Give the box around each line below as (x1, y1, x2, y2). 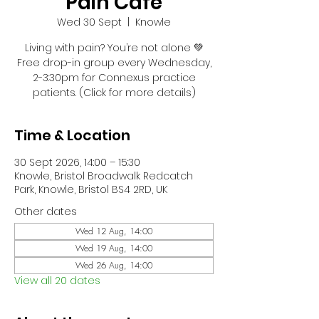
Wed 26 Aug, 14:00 (75, 259, 152, 271)
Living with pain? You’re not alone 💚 (24, 41, 204, 55)
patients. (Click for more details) (32, 85, 196, 100)
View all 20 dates (14, 273, 100, 288)
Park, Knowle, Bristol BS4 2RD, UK (14, 182, 167, 197)
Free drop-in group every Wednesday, (16, 56, 211, 70)
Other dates (14, 204, 77, 219)
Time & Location (14, 125, 130, 145)
